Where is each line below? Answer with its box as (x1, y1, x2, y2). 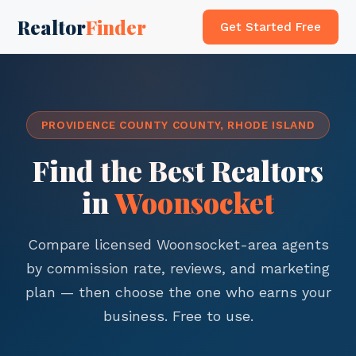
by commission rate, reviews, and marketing (26, 260, 330, 277)
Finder (86, 14, 147, 40)
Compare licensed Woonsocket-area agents (27, 236, 329, 253)
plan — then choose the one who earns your (25, 284, 331, 300)
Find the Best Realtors (33, 152, 323, 189)
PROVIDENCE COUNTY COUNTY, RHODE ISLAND (41, 118, 315, 131)
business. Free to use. (103, 308, 253, 324)
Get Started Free (219, 19, 321, 34)
